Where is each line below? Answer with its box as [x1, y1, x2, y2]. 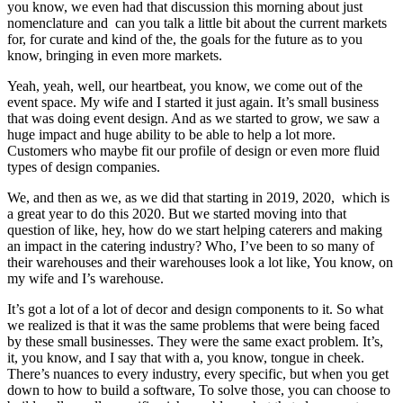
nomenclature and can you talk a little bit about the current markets [7, 14, 387, 31]
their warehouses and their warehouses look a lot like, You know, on [7, 254, 393, 270]
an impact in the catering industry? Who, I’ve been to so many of [7, 237, 374, 254]
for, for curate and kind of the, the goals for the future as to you [7, 31, 363, 47]
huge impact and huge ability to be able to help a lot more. [7, 126, 336, 142]
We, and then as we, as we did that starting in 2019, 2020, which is [7, 189, 390, 205]
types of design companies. [7, 158, 160, 175]
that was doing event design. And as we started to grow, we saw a [7, 110, 380, 126]
